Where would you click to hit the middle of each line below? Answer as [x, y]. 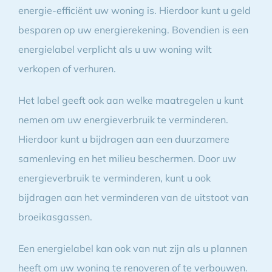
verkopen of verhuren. [67, 68]
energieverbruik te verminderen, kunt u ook [114, 178]
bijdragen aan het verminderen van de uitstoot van [133, 197]
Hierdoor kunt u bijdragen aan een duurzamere [124, 139]
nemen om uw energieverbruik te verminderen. [123, 119]
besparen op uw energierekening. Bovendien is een [133, 29]
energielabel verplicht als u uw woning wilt [115, 49]
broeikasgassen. [55, 216]
